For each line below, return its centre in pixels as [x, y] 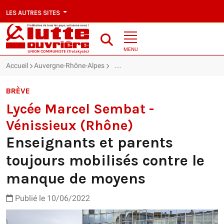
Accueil [17, 66]
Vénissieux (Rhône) [69, 125]
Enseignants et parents [89, 143]
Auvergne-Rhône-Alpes [69, 66]
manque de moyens [76, 179]
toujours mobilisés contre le [105, 161]
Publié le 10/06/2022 [51, 198]
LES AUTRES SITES [34, 12]
